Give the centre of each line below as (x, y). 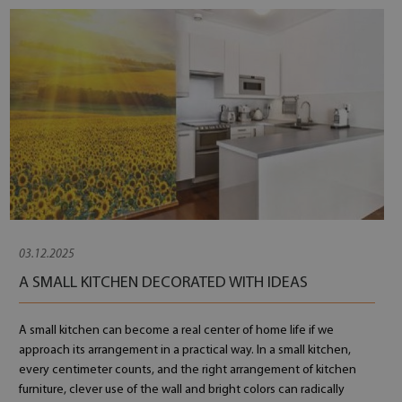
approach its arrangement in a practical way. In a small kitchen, (184, 350)
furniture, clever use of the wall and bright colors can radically (181, 390)
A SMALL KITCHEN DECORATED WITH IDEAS (163, 283)
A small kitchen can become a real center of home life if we (176, 331)
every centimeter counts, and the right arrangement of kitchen (187, 370)
